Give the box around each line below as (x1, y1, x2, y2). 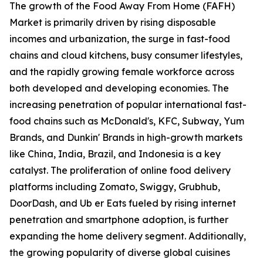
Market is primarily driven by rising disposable (9, 16, 216, 29)
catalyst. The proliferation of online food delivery (9, 164, 231, 177)
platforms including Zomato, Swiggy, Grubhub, (9, 181, 220, 193)
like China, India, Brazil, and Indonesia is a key (9, 148, 221, 160)
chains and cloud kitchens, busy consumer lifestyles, (9, 49, 242, 62)
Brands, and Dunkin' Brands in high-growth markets (9, 131, 242, 144)
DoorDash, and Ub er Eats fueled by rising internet (9, 197, 236, 210)
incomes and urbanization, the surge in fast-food (9, 33, 230, 45)
